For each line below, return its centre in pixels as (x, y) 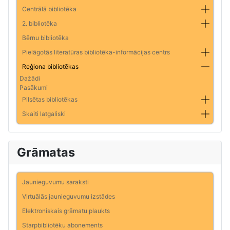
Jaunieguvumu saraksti (55, 182)
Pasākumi (34, 87)
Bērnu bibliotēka (45, 37)
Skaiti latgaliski (44, 113)
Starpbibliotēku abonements (62, 225)
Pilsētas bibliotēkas (50, 99)
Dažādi (30, 78)
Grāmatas (46, 152)
